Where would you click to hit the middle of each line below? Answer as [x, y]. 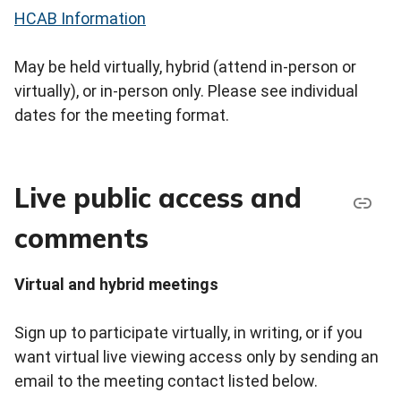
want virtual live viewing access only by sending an [196, 357]
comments [81, 239]
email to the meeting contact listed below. [166, 381]
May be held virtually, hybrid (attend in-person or [185, 67]
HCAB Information [80, 19]
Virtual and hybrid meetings [116, 285]
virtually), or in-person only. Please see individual [186, 91]
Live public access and [158, 198]
